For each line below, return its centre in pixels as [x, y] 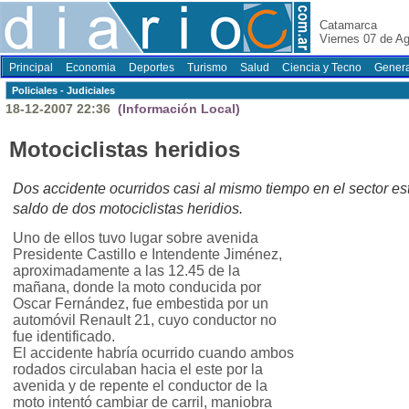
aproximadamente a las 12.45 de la [126, 271]
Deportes [152, 68]
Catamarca [348, 25]
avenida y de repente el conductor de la [140, 386]
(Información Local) [177, 109]
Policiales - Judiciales [63, 90]
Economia [91, 68]
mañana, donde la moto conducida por [137, 288]
